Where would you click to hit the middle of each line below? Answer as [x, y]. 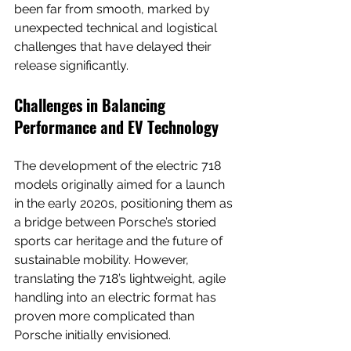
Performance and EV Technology [116, 127]
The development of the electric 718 [119, 165]
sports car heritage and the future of [120, 241]
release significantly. [71, 65]
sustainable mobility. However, [103, 259]
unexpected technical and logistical [117, 27]
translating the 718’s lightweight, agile [121, 278]
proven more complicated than [106, 316]
